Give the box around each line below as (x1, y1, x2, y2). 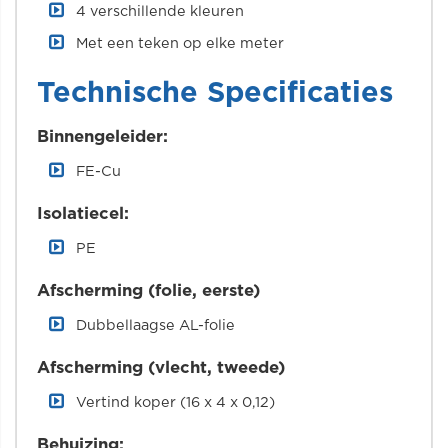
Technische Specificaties (37, 79, 393, 108)
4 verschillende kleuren (76, 4, 244, 19)
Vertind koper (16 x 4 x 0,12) (76, 395, 275, 410)
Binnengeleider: (37, 129, 168, 145)
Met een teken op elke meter (76, 36, 284, 51)
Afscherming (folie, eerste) (37, 283, 260, 299)
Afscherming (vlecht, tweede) (37, 360, 285, 376)
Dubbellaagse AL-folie (76, 318, 235, 333)
